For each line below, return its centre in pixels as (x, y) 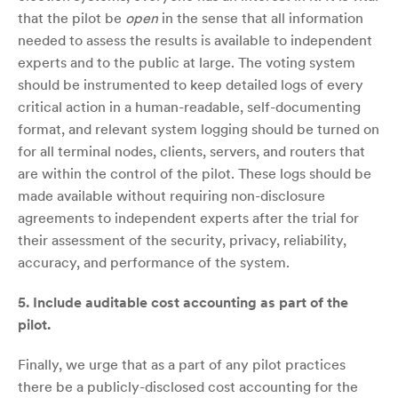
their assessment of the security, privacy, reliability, (182, 239)
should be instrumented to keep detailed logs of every (191, 84)
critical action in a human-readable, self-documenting (189, 106)
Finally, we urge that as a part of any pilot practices (182, 364)
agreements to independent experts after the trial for (188, 217)
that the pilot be (72, 17)
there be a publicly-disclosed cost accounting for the (188, 386)
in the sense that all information (261, 17)
